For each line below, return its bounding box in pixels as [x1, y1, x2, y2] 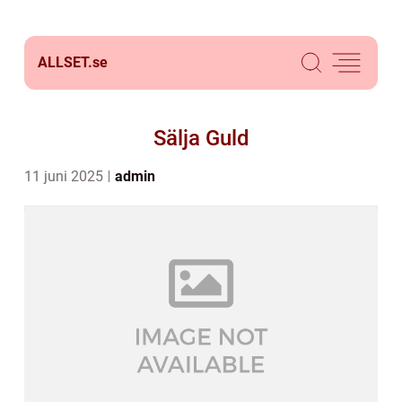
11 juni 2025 [24, 168, 107, 185]
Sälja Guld [153, 126, 249, 151]
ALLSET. [38, 54, 92, 71]
